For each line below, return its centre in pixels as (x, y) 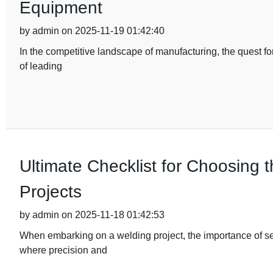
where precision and (63, 250)
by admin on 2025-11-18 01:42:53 (92, 215)
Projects (50, 192)
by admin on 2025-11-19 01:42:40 (92, 31)
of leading (41, 66)
